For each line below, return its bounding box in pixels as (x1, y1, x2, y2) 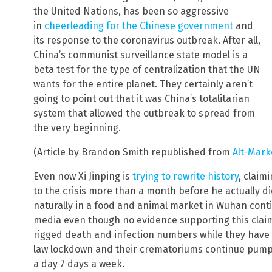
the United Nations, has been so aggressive (33, 5, 229, 17)
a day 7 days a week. (33, 257, 124, 270)
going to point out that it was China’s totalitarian (33, 92, 250, 104)
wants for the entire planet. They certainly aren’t (33, 78, 253, 90)
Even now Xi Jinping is (33, 170, 132, 182)
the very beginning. (33, 121, 121, 134)
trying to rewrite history (132, 170, 239, 182)
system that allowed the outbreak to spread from (33, 107, 255, 119)
